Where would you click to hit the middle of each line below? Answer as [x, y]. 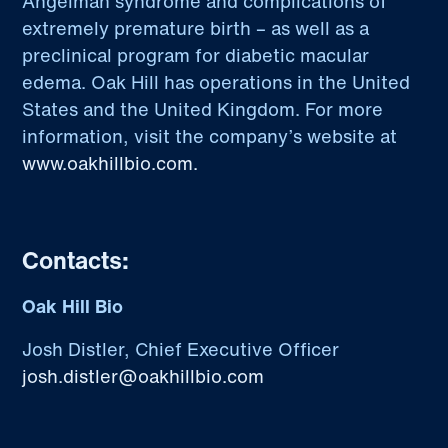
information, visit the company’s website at [210, 136]
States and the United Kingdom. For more [203, 109]
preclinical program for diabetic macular [196, 55]
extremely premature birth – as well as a [196, 28]
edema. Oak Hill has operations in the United [216, 82]
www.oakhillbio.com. [110, 163]
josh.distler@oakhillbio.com [143, 376]
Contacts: [76, 260]
